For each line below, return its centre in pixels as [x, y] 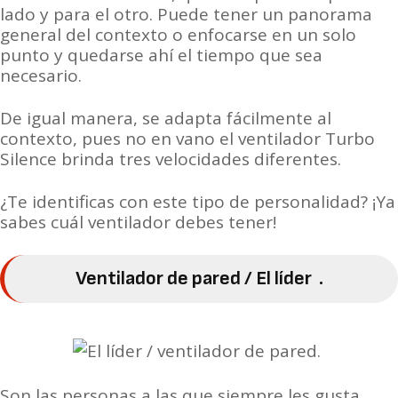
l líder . [297, 279]
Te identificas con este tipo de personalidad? [190, 202]
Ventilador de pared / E [171, 279]
